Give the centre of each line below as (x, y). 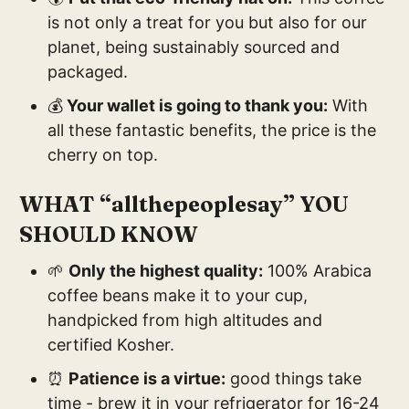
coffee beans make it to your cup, (178, 296)
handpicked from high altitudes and (185, 320)
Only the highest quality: (166, 271)
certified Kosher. (111, 345)
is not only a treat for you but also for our (208, 23)
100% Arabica (318, 271)
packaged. (88, 72)
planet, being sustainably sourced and (194, 47)
